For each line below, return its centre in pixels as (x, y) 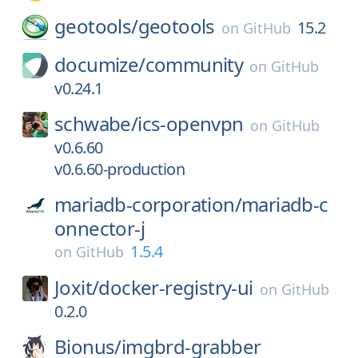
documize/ (100, 64)
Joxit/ (77, 287)
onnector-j (100, 228)
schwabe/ (96, 123)
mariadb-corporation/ (148, 204)
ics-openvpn (191, 123)
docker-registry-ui (176, 287)
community (194, 64)
